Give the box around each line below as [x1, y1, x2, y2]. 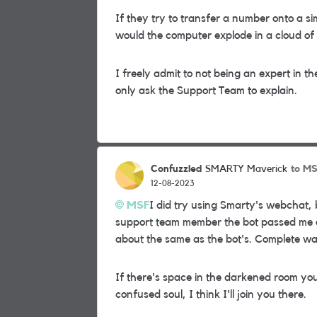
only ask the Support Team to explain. [115, 85, 297, 96]
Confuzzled [151, 163, 202, 174]
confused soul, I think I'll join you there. [115, 289, 306, 300]
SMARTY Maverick [205, 164, 287, 174]
